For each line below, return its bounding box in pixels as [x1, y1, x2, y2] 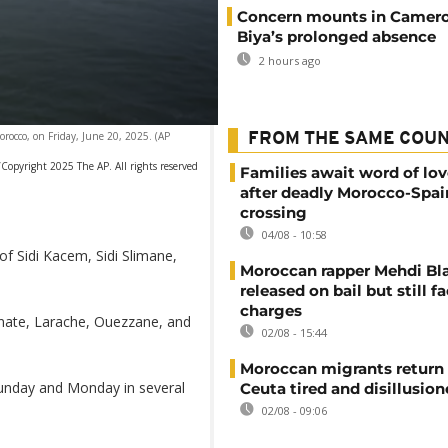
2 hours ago [256, 53, 321, 68]
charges [240, 301, 302, 320]
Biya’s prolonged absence [237, 27, 436, 46]
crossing [240, 203, 307, 222]
